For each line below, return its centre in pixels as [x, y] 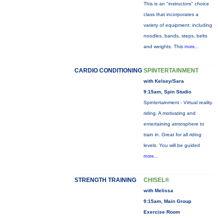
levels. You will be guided [172, 145]
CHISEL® [156, 180]
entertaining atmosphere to [174, 124]
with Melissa [158, 191]
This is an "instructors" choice [176, 4]
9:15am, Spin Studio [167, 92]
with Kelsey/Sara [163, 81]
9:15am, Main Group [167, 201]
